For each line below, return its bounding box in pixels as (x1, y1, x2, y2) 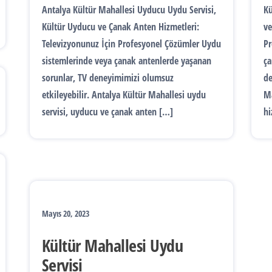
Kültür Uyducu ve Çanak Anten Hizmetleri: (42, 20, 199, 33)
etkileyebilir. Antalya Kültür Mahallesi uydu (42, 88, 206, 101)
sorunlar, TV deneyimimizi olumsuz (42, 71, 174, 84)
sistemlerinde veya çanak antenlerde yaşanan (42, 54, 211, 67)
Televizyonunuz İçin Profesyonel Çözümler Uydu (42, 37, 221, 50)
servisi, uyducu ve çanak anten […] (42, 105, 173, 118)
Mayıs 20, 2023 (42, 208, 89, 219)
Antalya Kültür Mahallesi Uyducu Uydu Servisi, (42, 3, 216, 16)
